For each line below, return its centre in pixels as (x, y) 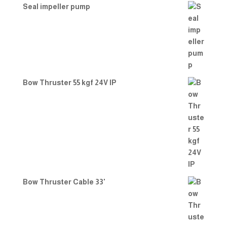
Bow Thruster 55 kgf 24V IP (69, 83)
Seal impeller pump (56, 7)
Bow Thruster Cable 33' (64, 182)
